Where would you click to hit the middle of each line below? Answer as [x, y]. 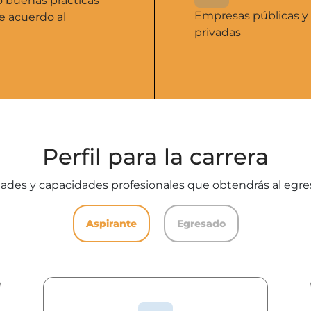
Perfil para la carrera [155, 156]
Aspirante [111, 223]
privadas [218, 32]
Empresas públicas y [251, 15]
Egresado [201, 223]
